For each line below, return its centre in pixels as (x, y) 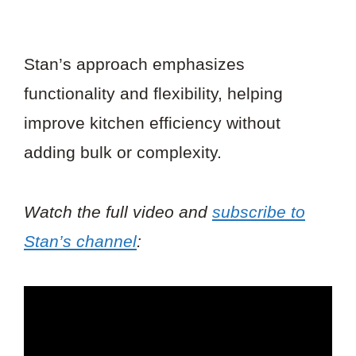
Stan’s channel (80, 241)
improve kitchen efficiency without (152, 123)
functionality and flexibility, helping (153, 94)
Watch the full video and (118, 211)
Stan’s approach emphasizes (134, 64)
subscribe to (259, 211)
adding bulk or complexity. (123, 153)
